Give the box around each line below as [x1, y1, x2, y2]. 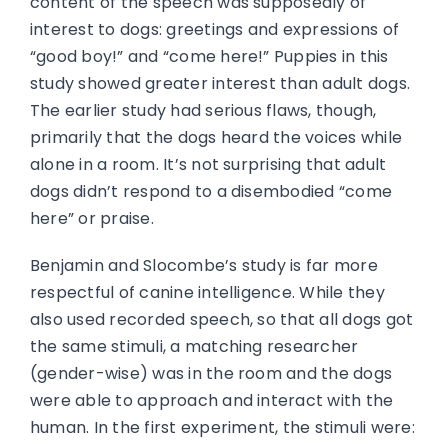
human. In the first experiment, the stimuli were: [29, 416, 415, 440]
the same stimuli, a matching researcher [29, 335, 359, 359]
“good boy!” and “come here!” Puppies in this [29, 45, 389, 69]
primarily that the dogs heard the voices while [29, 126, 403, 150]
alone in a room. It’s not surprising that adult [29, 153, 387, 177]
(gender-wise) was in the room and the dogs [29, 362, 393, 386]
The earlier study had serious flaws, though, [29, 99, 377, 123]
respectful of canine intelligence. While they [29, 281, 385, 305]
